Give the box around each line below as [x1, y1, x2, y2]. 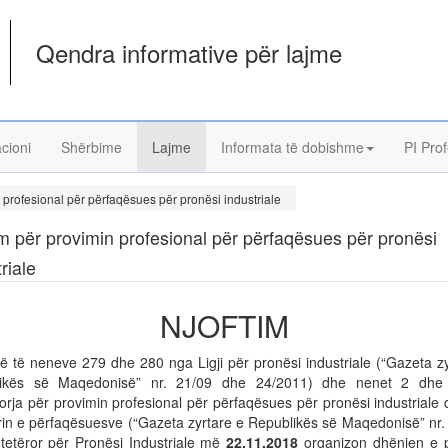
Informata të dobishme [221, 137, 364, 157]
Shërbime [61, 137, 122, 157]
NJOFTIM [159, 304, 289, 347]
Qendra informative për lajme [36, 35, 343, 70]
